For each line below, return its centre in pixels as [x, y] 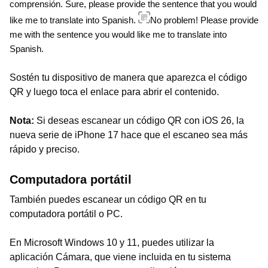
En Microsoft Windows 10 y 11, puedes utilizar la [112, 243]
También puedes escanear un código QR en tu [108, 200]
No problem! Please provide [204, 20]
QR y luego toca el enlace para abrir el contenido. [114, 92]
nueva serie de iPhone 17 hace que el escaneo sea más [129, 135]
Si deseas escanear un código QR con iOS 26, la [140, 121]
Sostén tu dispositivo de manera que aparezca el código [128, 77]
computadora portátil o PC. [66, 214]
